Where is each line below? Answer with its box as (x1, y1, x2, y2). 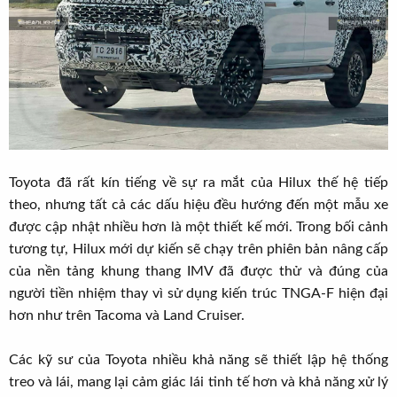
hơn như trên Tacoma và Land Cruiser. (9, 308, 245, 323)
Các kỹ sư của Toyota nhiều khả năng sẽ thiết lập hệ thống (9, 353, 388, 368)
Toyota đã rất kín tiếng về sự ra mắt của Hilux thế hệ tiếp (9, 175, 388, 191)
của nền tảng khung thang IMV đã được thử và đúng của (9, 264, 388, 279)
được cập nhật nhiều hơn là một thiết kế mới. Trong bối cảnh (9, 220, 388, 235)
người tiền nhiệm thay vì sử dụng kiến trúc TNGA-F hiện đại (9, 286, 388, 301)
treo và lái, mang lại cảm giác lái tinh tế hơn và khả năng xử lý (9, 375, 388, 390)
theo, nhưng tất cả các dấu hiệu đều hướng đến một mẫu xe (9, 198, 388, 213)
